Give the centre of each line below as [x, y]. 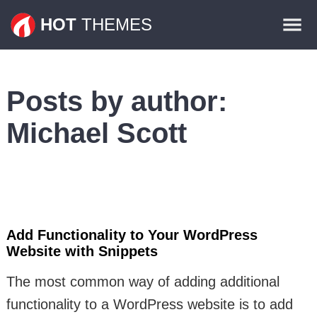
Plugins [287, 49]
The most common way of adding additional [143, 282]
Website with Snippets [82, 251]
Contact [287, 83]
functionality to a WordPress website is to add [149, 304]
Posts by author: [116, 101]
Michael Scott [96, 133]
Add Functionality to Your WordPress [132, 235]
